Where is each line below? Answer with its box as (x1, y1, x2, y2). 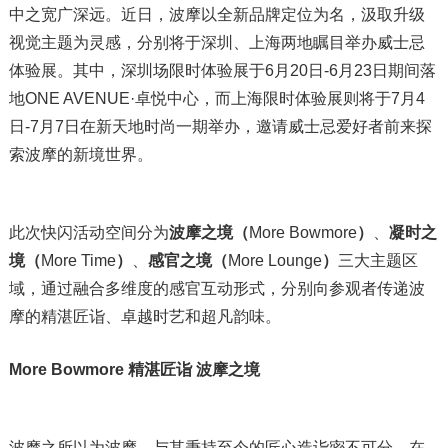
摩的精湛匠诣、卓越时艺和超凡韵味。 (8, 307, 281, 325)
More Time (40, 251, 116, 269)
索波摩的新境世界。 (8, 145, 153, 163)
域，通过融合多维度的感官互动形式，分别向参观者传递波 (8, 279, 425, 297)
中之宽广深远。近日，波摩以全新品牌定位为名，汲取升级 (8, 5, 425, 23)
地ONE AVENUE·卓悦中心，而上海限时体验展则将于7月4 (8, 89, 425, 107)
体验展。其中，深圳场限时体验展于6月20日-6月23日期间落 (8, 61, 436, 79)
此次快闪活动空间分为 (8, 223, 169, 241)
